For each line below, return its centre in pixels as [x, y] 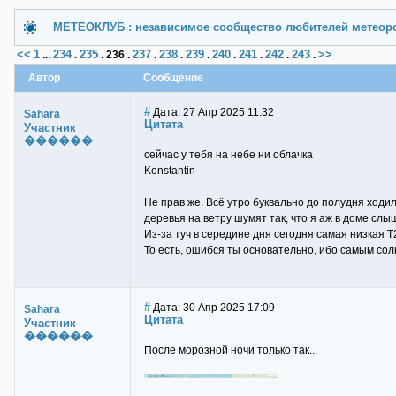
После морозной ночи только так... [231, 350]
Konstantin [170, 171]
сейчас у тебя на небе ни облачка [228, 155]
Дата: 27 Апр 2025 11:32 [212, 112]
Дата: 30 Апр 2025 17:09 [213, 308]
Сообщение [173, 78]
